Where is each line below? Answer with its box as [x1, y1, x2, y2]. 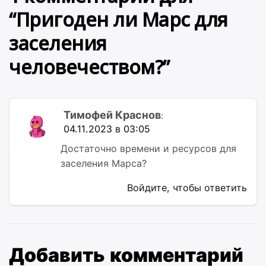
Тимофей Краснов [64, 109, 161, 121]
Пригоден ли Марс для [15, 7, 228, 32]
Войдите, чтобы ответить [127, 182, 247, 194]
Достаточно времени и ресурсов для [61, 142, 236, 154]
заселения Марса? [61, 157, 147, 169]
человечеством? [9, 54, 163, 80]
